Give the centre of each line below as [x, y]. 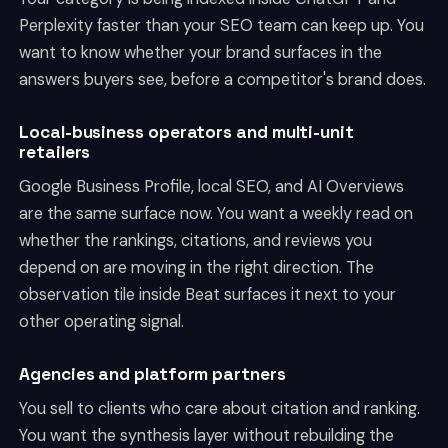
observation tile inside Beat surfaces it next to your [208, 295]
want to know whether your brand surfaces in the [201, 53]
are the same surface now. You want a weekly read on [216, 214]
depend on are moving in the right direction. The [197, 268]
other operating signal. [102, 322]
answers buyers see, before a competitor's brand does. [223, 80]
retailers [55, 152]
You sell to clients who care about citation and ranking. [220, 409]
